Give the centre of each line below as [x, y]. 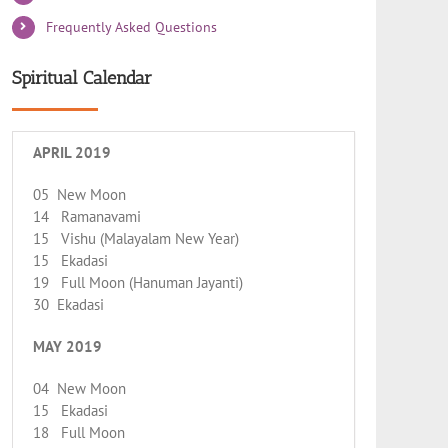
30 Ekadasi [68, 304]
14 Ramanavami [86, 216]
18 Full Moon [78, 432]
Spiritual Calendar [81, 77]
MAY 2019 [67, 346]
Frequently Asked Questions [131, 27]
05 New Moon [79, 194]
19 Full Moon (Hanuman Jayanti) [137, 282]
